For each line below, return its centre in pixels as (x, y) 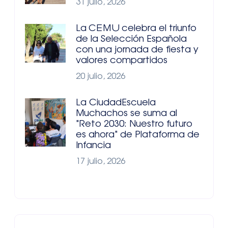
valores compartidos (122, 61)
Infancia (93, 146)
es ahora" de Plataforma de (138, 135)
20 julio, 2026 (101, 77)
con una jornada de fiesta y (137, 50)
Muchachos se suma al (126, 114)
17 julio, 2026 (101, 162)
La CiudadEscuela (116, 103)
